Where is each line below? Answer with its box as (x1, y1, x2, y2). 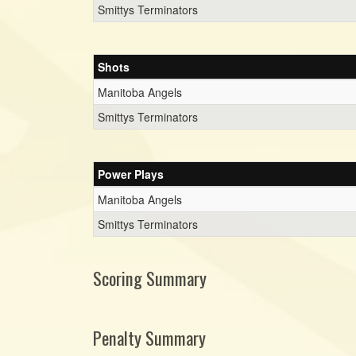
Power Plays (98, 166, 164, 182)
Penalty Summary (93, 324, 206, 350)
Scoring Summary (93, 265, 207, 291)
